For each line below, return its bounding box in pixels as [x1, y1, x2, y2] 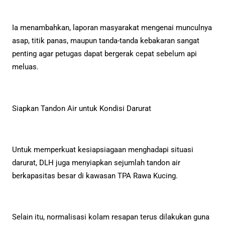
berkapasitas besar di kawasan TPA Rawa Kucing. [12, 171, 178, 181]
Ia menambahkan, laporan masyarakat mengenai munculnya [12, 23, 212, 33]
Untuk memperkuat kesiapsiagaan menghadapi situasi [12, 145, 193, 155]
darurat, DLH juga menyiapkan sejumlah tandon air [12, 158, 180, 168]
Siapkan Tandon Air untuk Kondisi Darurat [12, 103, 151, 113]
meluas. [12, 62, 39, 72]
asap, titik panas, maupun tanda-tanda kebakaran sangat [12, 36, 199, 46]
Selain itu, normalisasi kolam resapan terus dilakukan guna [12, 212, 209, 222]
